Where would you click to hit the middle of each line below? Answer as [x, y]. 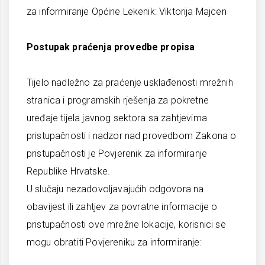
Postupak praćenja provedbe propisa [111, 47]
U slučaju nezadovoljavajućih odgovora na [115, 189]
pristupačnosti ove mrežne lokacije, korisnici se [126, 224]
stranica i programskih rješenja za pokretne [118, 100]
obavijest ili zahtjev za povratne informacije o [122, 207]
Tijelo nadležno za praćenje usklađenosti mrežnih [130, 83]
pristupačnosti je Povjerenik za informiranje [117, 153]
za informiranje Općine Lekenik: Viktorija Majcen [127, 12]
